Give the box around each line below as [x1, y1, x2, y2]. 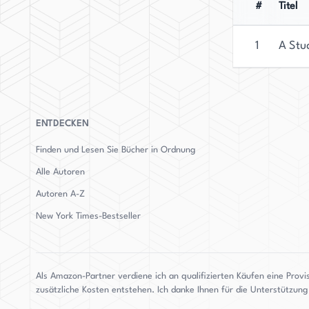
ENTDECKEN [36, 119, 89, 128]
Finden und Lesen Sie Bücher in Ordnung [36, 146, 195, 154]
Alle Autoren [36, 168, 85, 177]
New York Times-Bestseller [36, 212, 141, 221]
